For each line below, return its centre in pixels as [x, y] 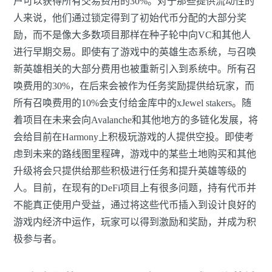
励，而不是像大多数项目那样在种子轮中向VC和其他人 [132, 35]
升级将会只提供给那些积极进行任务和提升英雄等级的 [130, 171]
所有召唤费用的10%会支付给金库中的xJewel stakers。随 [132, 103]
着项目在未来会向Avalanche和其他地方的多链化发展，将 [136, 120]
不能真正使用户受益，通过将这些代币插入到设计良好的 [135, 205]
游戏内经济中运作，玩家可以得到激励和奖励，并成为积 [135, 222]
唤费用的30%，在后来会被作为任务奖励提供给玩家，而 [134, 86]
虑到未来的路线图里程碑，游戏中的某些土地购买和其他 [135, 154]
